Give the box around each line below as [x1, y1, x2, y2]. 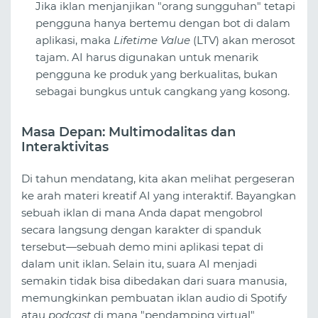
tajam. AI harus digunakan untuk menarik [35, 50, 258, 65]
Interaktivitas [21, 139, 109, 155]
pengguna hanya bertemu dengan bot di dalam [35, 16, 290, 31]
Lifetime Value [114, 33, 190, 48]
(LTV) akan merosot [190, 33, 295, 48]
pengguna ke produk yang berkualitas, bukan [35, 67, 278, 82]
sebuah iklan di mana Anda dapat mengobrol [21, 205, 263, 219]
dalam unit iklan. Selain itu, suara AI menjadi [21, 256, 257, 270]
